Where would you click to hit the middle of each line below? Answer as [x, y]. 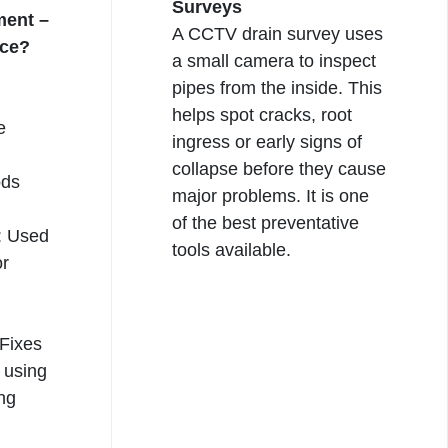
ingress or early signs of [267, 142]
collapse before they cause [279, 169]
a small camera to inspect [274, 61]
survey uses [332, 34]
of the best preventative [265, 223]
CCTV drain [235, 34]
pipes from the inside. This [277, 88]
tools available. [231, 250]
